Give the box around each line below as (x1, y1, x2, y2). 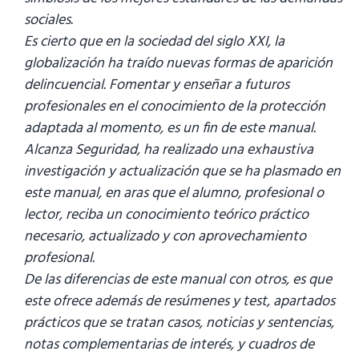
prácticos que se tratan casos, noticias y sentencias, (24, 312, 334, 336)
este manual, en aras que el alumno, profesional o (24, 182, 324, 206)
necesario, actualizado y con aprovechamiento (24, 225, 306, 249)
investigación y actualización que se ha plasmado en (24, 160, 341, 184)
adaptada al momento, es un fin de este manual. (24, 117, 316, 141)
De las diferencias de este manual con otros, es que (24, 268, 332, 292)
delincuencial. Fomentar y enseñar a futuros (24, 74, 289, 98)
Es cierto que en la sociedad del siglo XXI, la (24, 30, 284, 54)
